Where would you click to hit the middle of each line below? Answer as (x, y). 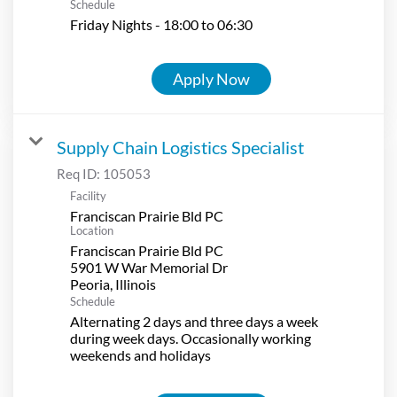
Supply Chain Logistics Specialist (180, 147)
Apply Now (211, 78)
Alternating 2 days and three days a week (194, 321)
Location (92, 230)
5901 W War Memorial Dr (149, 267)
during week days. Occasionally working (191, 338)
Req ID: (80, 173)
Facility (88, 195)
